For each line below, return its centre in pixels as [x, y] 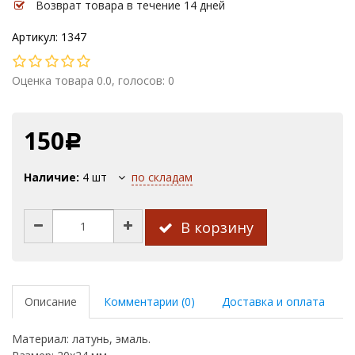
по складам [162, 177]
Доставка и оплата [273, 302]
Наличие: [53, 177]
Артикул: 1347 [49, 37]
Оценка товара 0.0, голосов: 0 [93, 80]
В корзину [213, 227]
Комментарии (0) [149, 302]
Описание [51, 302]
